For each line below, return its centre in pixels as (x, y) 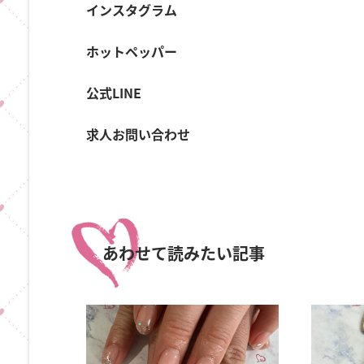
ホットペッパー (132, 51)
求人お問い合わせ (139, 134)
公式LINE (114, 93)
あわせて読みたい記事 (184, 253)
